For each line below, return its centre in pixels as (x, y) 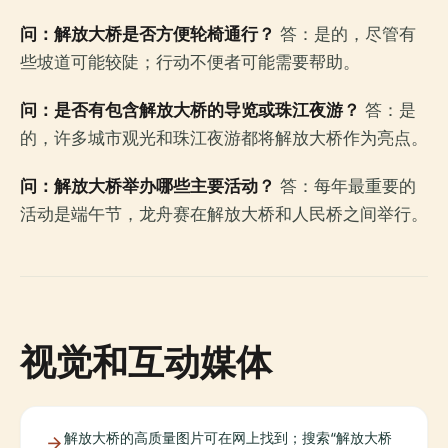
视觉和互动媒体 (146, 361)
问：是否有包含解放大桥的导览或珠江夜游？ (190, 110)
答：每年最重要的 (345, 186)
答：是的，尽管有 (345, 34)
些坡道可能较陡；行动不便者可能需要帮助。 (190, 62)
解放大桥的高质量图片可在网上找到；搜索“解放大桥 (228, 437)
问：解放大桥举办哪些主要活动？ (147, 186)
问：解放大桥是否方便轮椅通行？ (147, 34)
